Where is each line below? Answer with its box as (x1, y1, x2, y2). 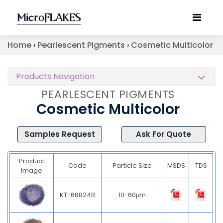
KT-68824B (60, 190, 96, 200)
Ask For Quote (136, 128, 191, 139)
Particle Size (112, 160, 152, 170)
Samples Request (24, 128, 95, 139)
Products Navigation (16, 70, 95, 82)
